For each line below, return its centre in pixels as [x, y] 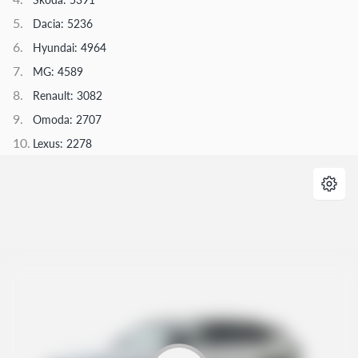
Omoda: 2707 [67, 119]
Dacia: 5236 [63, 23]
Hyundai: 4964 [70, 47]
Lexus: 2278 [62, 143]
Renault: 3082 [68, 95]
